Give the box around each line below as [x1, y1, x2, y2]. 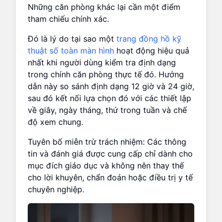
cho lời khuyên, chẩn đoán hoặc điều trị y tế [28, 172, 193, 182]
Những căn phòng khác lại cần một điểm [28, 1, 180, 12]
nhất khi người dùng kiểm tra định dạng [28, 57, 176, 67]
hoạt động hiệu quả [114, 45, 189, 55]
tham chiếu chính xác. [28, 13, 109, 24]
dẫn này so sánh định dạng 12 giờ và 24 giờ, [28, 81, 194, 91]
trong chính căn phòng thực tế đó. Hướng [28, 69, 184, 79]
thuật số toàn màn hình [28, 45, 114, 55]
